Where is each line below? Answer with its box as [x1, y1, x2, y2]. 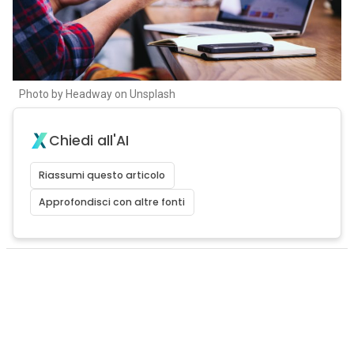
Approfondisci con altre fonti [39, 195, 186, 209]
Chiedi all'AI [48, 131, 129, 150]
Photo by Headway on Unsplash [18, 88, 175, 100]
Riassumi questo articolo [39, 168, 166, 182]
